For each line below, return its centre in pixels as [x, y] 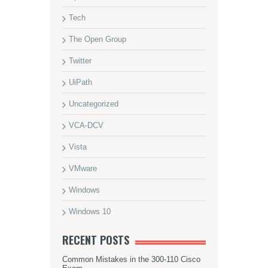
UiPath [80, 82]
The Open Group [98, 39]
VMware [83, 168]
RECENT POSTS [96, 240]
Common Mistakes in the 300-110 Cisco [131, 259]
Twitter [80, 61]
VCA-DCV [86, 125]
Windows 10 [90, 211]
